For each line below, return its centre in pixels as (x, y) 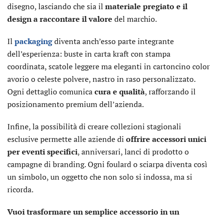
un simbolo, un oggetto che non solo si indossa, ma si (100, 177)
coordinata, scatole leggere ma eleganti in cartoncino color (108, 66)
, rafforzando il (170, 92)
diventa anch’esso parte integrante (113, 41)
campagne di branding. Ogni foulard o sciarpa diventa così (107, 164)
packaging (33, 41)
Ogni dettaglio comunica (51, 92)
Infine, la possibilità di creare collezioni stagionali (94, 126)
